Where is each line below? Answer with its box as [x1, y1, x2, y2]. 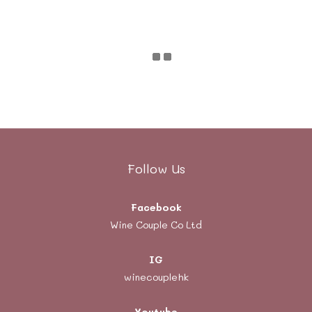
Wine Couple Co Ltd [110, 218, 202, 232]
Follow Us [127, 160, 185, 178]
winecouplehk [123, 270, 189, 284]
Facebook [130, 201, 182, 214]
